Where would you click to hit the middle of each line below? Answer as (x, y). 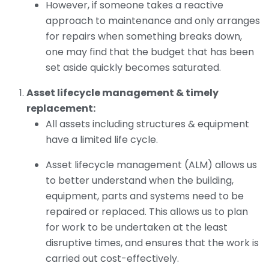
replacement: (62, 109)
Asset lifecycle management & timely (122, 93)
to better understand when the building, (140, 181)
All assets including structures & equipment (147, 124)
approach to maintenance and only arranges (153, 21)
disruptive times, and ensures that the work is (152, 243)
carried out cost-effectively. (112, 259)
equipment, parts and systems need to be (145, 196)
